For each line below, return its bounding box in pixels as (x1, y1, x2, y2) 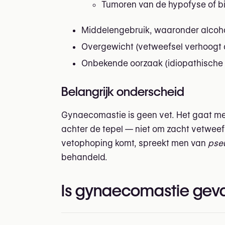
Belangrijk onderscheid (61, 84, 184, 99)
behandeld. (61, 152, 107, 162)
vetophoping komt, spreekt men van (61, 138, 208, 148)
